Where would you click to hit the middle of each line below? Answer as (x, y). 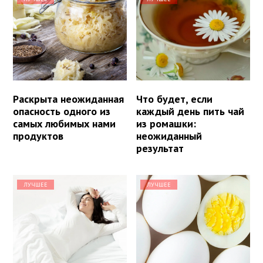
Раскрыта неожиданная (68, 99)
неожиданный (169, 136)
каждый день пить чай (190, 111)
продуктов (38, 136)
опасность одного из (62, 111)
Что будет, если (175, 99)
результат (160, 148)
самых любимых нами (64, 123)
